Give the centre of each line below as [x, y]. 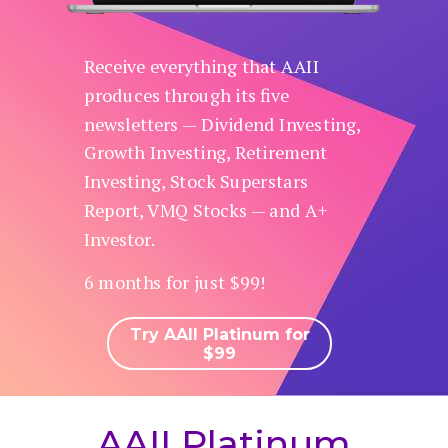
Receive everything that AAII [201, 66]
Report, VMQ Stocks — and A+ [206, 210]
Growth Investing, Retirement [205, 152]
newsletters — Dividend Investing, [222, 123]
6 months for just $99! [177, 282]
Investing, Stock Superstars [196, 181]
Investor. [121, 239]
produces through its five [187, 95]
